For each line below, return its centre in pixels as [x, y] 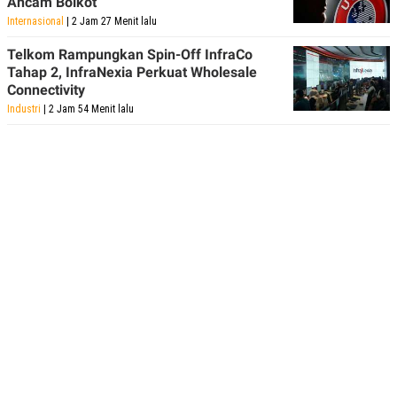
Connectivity [46, 90]
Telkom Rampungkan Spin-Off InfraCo [130, 55]
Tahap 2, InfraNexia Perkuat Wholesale [132, 73]
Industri [24, 109]
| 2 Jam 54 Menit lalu [87, 109]
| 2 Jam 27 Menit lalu [110, 22]
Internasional [35, 22]
